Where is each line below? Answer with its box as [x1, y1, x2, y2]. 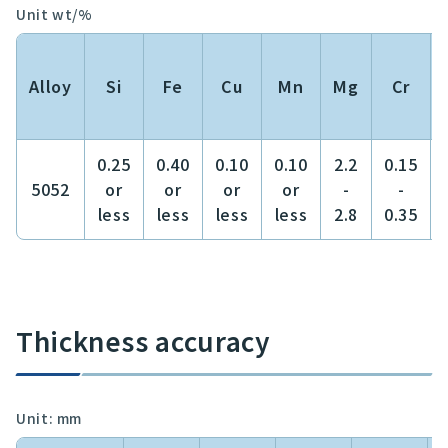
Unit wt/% [16, 4, 93, 25]
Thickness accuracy [16, 322, 271, 360]
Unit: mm [16, 408, 83, 429]
